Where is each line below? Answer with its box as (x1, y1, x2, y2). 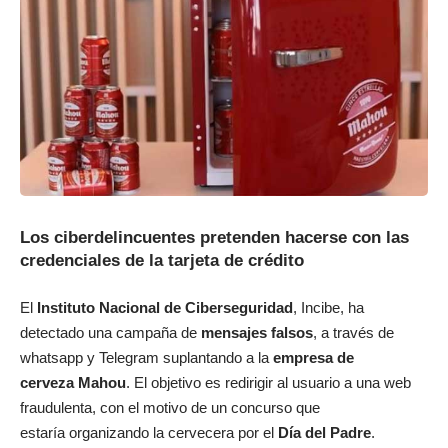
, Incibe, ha (293, 298, 364, 316)
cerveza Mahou (20, 373, 126, 391)
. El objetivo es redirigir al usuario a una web (126, 373, 411, 391)
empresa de (273, 348, 354, 366)
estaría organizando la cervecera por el (20, 423, 278, 441)
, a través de (313, 323, 394, 341)
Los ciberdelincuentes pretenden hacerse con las (20, 228, 409, 248)
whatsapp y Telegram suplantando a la (20, 348, 273, 366)
